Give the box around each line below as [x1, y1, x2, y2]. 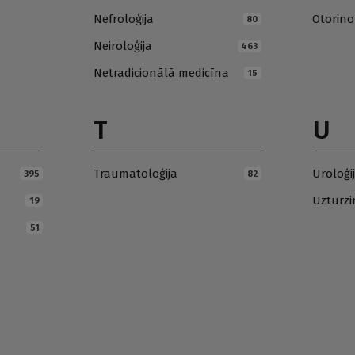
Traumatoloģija [94, 166, 178, 181]
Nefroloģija [94, 12, 155, 27]
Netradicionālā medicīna [94, 66, 230, 81]
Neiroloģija [94, 39, 153, 54]
